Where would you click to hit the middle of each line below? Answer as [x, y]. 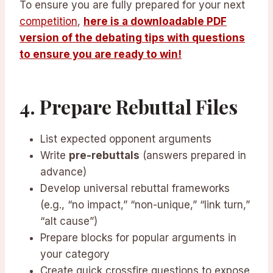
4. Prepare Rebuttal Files [129, 107]
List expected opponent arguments [126, 139]
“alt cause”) [69, 222]
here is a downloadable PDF [155, 22]
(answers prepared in [193, 156]
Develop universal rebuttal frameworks [135, 189]
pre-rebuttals [104, 156]
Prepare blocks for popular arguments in [138, 238]
